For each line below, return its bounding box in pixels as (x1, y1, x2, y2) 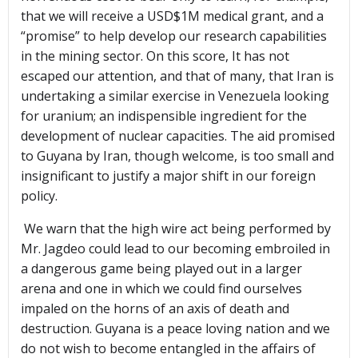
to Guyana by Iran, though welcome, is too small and (21, 147, 334, 165)
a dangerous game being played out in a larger (21, 260, 302, 278)
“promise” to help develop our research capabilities (21, 27, 327, 46)
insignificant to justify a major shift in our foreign (21, 167, 316, 185)
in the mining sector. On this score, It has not (21, 47, 289, 66)
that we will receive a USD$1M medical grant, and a (21, 7, 324, 26)
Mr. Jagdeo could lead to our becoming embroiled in (21, 240, 330, 258)
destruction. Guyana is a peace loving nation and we (21, 320, 330, 338)
